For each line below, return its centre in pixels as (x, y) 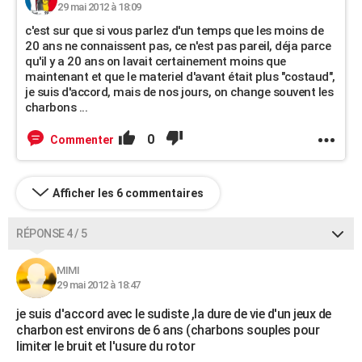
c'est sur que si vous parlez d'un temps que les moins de (174, 31)
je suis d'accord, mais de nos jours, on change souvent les (179, 92)
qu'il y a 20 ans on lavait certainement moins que (156, 61)
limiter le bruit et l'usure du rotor (105, 346)
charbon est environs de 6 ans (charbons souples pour (168, 330)
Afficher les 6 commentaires (128, 193)
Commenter (82, 140)
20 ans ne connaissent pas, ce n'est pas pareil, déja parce (178, 46)
